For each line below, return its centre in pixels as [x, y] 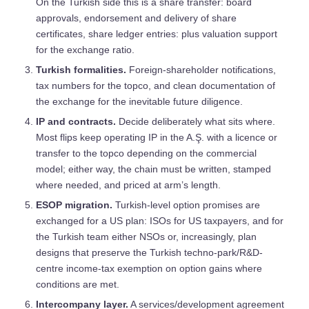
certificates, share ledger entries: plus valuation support [157, 34]
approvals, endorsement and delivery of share [136, 18]
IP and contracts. [76, 121]
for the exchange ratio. [85, 50]
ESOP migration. [74, 205]
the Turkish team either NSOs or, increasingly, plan [146, 237]
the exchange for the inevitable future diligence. [139, 101]
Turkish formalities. [81, 70]
